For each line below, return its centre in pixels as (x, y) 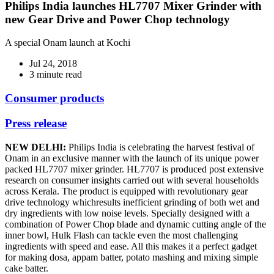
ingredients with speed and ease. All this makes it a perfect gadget (131, 246)
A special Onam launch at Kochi (68, 43)
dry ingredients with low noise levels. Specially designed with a (127, 213)
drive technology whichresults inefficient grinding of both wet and (132, 202)
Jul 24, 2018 (53, 64)
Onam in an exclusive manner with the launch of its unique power (132, 158)
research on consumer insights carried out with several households (132, 180)
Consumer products (54, 98)
